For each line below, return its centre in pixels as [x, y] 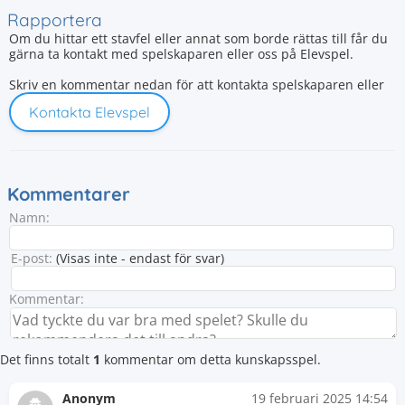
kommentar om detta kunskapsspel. [211, 359]
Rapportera [55, 20]
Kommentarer [69, 194]
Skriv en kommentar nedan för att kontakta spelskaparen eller [197, 85]
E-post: [32, 258]
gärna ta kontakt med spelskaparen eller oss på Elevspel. [181, 54]
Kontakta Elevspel [89, 112]
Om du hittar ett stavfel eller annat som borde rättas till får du [198, 38]
